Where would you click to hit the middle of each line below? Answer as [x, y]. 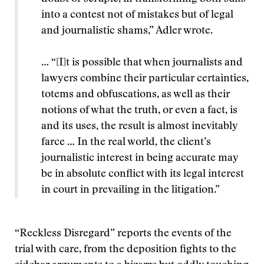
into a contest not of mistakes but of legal [137, 15]
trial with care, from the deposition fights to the [126, 250]
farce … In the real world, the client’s [126, 143]
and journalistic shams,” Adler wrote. [127, 31]
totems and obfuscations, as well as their [136, 95]
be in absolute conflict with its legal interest [143, 174]
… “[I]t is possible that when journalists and [142, 63]
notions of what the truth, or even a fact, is [139, 111]
